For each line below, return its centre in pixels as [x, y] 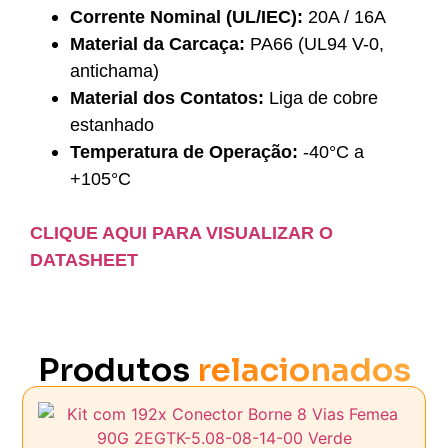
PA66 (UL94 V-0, [317, 43]
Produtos [117, 369]
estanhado [112, 124]
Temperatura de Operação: [184, 151]
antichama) [114, 70]
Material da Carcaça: [160, 43]
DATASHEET [84, 259]
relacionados [303, 369]
